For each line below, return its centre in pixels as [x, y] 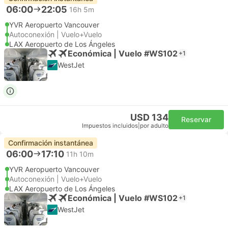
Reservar [196, 119]
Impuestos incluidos [110, 126]
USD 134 [149, 117]
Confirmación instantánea [51, 143]
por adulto [154, 126]
